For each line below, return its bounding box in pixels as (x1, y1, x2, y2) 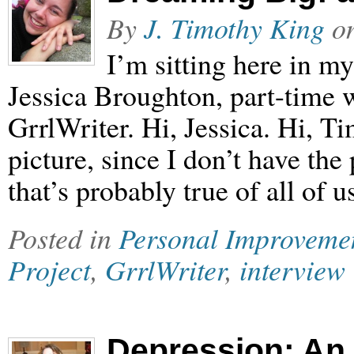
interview (239, 250, 345, 288)
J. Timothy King (144, 9, 325, 47)
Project (8, 250, 91, 288)
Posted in (8, 219, 119, 257)
